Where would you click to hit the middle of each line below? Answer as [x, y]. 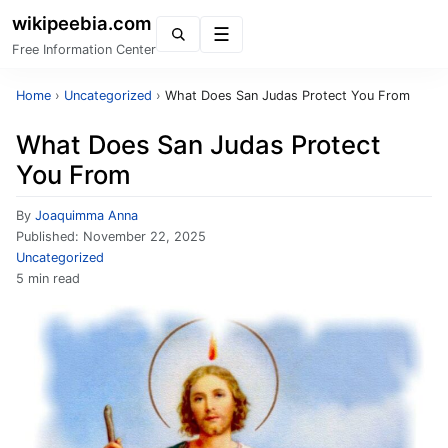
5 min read [48, 278]
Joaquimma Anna [86, 215]
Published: [49, 236]
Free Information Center [84, 49]
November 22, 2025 [144, 236]
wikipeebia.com [82, 23]
